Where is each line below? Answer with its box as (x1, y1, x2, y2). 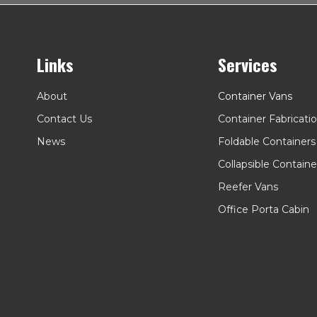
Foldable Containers (218, 134, 316, 148)
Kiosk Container (218, 225, 295, 238)
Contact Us (37, 112, 92, 125)
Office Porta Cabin (218, 202, 309, 216)
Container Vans (218, 89, 292, 103)
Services (218, 51, 277, 77)
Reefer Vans (218, 180, 278, 193)
